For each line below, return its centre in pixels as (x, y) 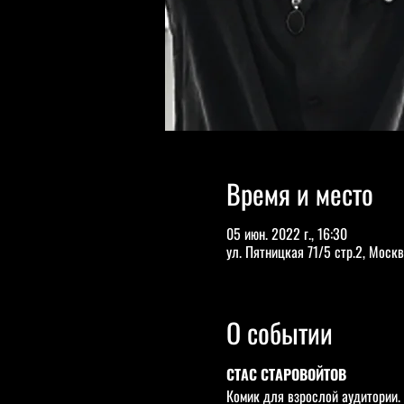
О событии (279, 332)
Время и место (299, 193)
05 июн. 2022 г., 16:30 (286, 234)
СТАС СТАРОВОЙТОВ (286, 374)
